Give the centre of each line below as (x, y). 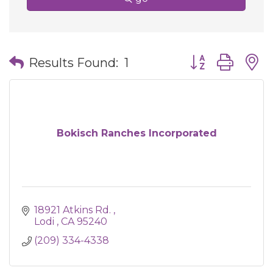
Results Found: (73, 62)
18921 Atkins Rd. (74, 210)
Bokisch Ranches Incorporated (136, 133)
